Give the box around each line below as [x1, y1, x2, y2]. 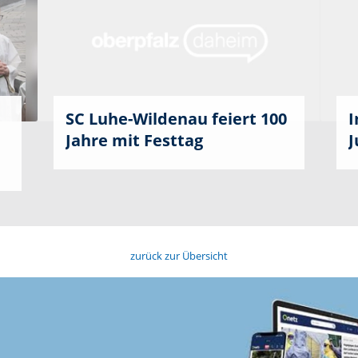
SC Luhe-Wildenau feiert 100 [66, 107, 288, 129]
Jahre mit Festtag [66, 129, 204, 151]
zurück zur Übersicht [130, 248, 228, 263]
